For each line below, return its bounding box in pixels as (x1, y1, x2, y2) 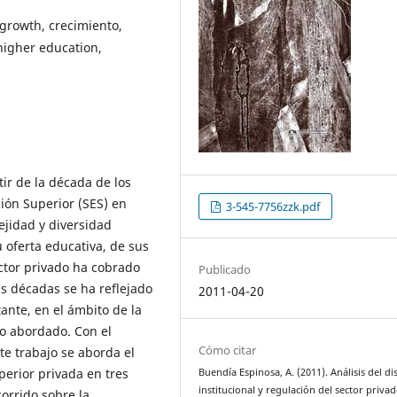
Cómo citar (198, 342, 257, 358)
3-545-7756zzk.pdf (223, 198, 321, 214)
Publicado (198, 261, 252, 277)
